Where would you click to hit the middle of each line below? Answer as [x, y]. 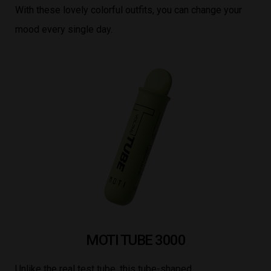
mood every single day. [64, 30]
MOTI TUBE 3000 [135, 240]
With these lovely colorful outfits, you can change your [129, 10]
